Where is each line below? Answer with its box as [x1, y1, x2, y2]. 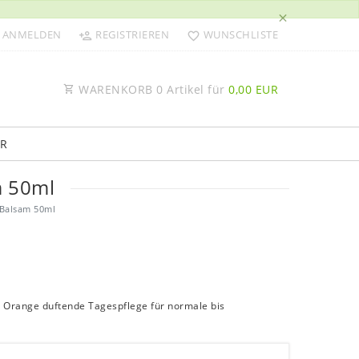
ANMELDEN [2, 27, 62, 42]
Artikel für [163, 81, 228, 97]
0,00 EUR [228, 81, 278, 97]
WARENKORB [75, 81, 156, 97]
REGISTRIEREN [95, 27, 170, 42]
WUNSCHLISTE [203, 27, 278, 42]
